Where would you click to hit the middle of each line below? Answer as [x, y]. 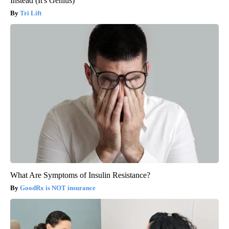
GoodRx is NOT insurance [58, 188]
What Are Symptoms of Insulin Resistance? [80, 175]
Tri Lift [31, 13]
